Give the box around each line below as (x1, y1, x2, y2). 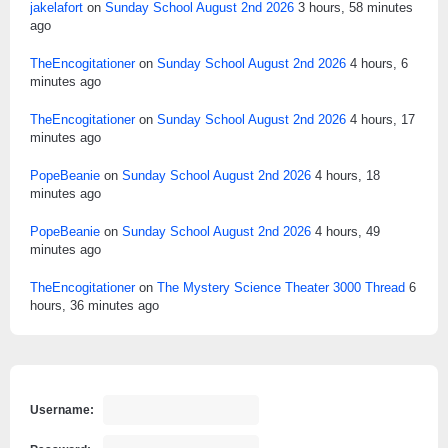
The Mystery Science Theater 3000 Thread (157, 280, 405, 296)
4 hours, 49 (315, 224, 380, 240)
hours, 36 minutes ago (30, 298, 159, 314)
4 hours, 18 (315, 168, 380, 184)
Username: (30, 403, 94, 418)
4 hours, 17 (350, 112, 415, 128)
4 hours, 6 (350, 56, 408, 72)
